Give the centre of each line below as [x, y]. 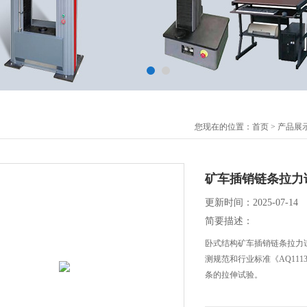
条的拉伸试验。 [234, 275]
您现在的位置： [223, 127]
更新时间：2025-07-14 [251, 202]
